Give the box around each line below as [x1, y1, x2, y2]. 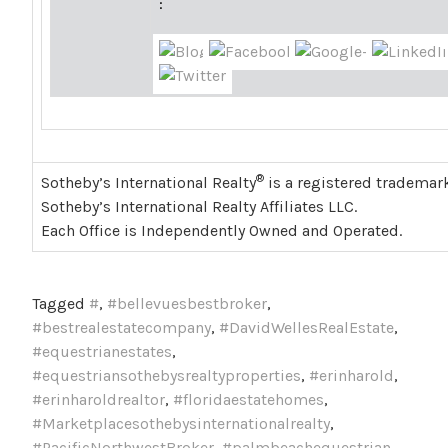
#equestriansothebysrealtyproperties [32, 365, 301, 385]
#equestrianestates [32, 341, 172, 361]
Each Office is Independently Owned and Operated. [41, 220, 402, 240]
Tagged [32, 293, 89, 313]
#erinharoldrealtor [32, 389, 165, 409]
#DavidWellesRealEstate [219, 317, 394, 337]
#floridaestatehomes [173, 389, 324, 409]
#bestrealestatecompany [32, 317, 211, 337]
